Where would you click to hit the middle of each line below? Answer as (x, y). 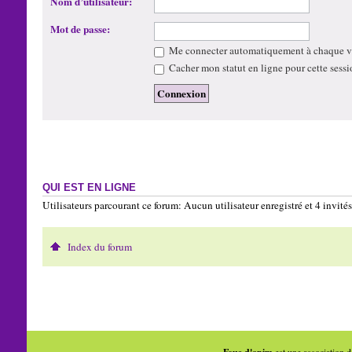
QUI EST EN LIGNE (89, 187)
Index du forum (99, 247)
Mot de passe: (80, 29)
